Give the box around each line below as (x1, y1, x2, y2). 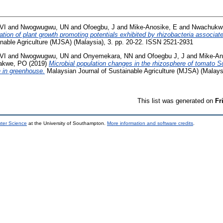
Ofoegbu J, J (147, 52, 185, 60)
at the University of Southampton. (27, 120, 107, 126)
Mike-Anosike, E (129, 23, 177, 31)
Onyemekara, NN (83, 52, 133, 60)
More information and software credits (107, 120, 193, 126)
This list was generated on (137, 97, 215, 105)
